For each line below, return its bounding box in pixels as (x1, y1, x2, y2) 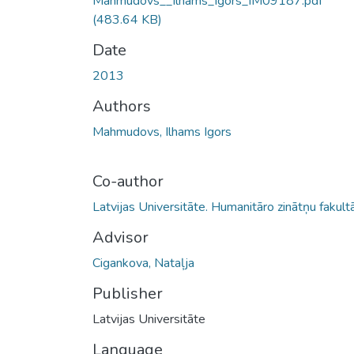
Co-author (92, 170, 164, 192)
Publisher (92, 282, 163, 304)
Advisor (92, 226, 149, 248)
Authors (92, 95, 151, 117)
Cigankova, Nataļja (92, 254, 194, 272)
